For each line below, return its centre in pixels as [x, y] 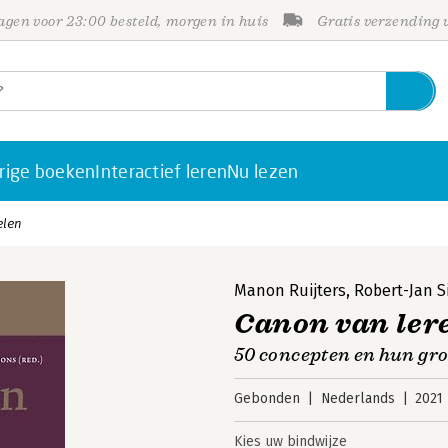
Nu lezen [263, 171]
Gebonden [267, 398]
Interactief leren [161, 171]
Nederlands [357, 398]
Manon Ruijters [290, 290]
